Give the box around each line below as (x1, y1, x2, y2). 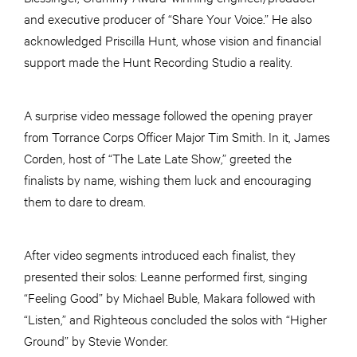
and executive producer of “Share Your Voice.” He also (24, 10, 312, 27)
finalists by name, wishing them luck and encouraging (24, 171, 312, 188)
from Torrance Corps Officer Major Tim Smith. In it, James (24, 127, 330, 145)
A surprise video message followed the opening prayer (24, 106, 312, 124)
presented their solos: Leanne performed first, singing (24, 267, 308, 284)
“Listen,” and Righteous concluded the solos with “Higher (24, 310, 327, 328)
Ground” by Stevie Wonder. (24, 331, 168, 349)
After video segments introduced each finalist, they (24, 245, 296, 263)
